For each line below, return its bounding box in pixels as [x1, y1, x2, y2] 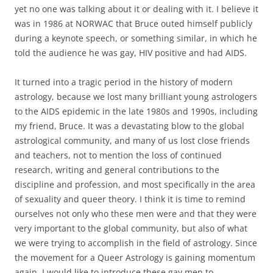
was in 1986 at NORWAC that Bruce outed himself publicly [15, 17, 252, 29]
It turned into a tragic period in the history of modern [15, 76, 233, 88]
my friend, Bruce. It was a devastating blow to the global [15, 119, 244, 132]
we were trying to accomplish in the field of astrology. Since [15, 236, 257, 249]
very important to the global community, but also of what [15, 222, 247, 234]
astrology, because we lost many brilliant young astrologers [15, 90, 257, 102]
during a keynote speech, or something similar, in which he [15, 32, 257, 44]
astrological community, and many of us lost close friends [15, 134, 250, 146]
